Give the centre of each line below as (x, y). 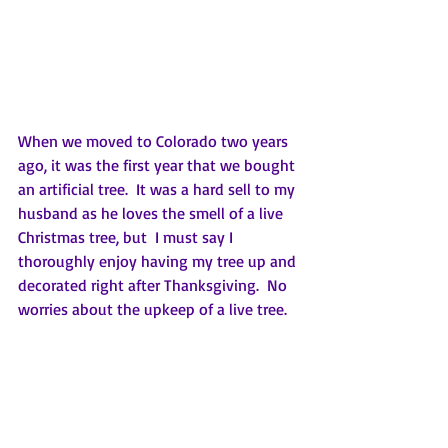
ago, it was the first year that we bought (158, 165)
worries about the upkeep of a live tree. (156, 309)
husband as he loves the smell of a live (152, 213)
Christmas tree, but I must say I (127, 237)
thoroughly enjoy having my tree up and (159, 261)
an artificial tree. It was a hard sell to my (158, 189)
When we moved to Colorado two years (155, 141)
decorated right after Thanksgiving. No (154, 285)
